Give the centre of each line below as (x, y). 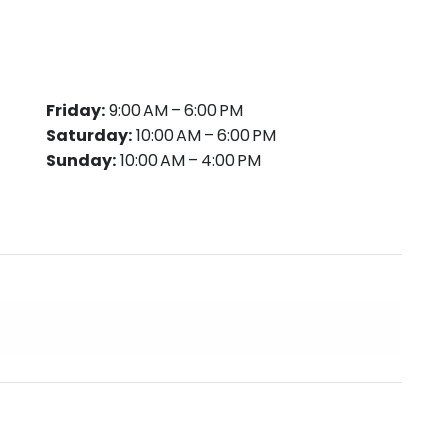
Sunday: (81, 160)
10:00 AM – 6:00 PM (204, 135)
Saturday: (89, 135)
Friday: (75, 110)
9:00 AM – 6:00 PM (174, 110)
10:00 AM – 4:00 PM (188, 160)
